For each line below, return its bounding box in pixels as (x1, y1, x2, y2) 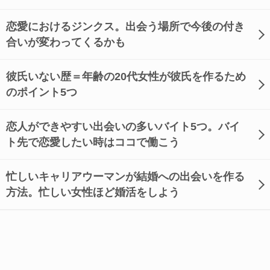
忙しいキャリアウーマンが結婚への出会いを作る (6, 171, 245, 183)
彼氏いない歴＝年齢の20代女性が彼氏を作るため (6, 71, 246, 83)
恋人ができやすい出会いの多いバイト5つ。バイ (6, 121, 240, 133)
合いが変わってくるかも (6, 36, 125, 48)
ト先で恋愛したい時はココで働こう (6, 136, 180, 148)
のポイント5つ (6, 86, 77, 98)
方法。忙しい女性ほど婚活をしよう (6, 186, 180, 198)
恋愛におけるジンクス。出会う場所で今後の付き (6, 20, 245, 33)
